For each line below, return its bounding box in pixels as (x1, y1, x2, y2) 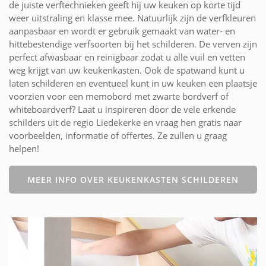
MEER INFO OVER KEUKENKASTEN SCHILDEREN (27, 173, 239, 185)
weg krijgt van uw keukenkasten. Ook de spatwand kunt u (9, 64, 245, 76)
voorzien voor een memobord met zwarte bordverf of (9, 90, 229, 102)
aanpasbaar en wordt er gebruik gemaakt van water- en (9, 24, 235, 37)
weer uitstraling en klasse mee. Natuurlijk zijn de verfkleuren (9, 11, 256, 24)
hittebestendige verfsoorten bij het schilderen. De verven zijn (9, 37, 257, 50)
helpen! (9, 142, 39, 154)
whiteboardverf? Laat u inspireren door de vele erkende (9, 103, 236, 115)
